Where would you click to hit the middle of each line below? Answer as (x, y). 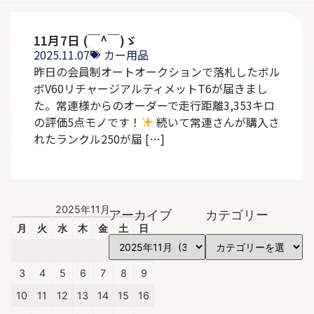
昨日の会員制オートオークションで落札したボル (157, 71)
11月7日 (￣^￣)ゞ (86, 40)
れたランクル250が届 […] (99, 138)
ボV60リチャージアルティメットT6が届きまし (151, 88)
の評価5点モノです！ (87, 122)
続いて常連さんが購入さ (217, 122)
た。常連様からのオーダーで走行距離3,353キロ (154, 105)
